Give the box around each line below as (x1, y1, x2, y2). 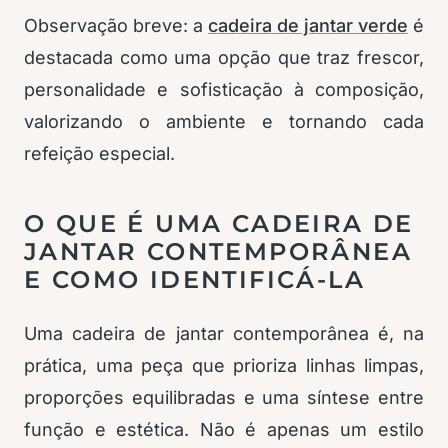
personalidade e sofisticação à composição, (24, 79, 424, 100)
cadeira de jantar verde (208, 15, 408, 36)
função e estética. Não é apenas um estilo (24, 419, 424, 440)
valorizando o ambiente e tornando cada (24, 111, 424, 132)
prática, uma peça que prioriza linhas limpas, (24, 355, 424, 376)
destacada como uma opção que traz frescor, (24, 47, 424, 68)
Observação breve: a (24, 15, 208, 36)
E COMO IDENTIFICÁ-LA (24, 265, 365, 294)
